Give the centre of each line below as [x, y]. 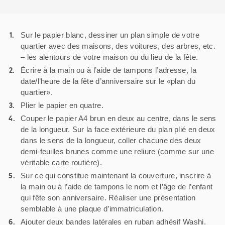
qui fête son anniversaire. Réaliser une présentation [108, 197]
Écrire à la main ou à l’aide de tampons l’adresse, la [108, 70]
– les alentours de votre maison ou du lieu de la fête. [109, 57]
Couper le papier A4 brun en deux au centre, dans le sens [119, 118]
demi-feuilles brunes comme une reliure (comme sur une [117, 151]
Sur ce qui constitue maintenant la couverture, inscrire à [116, 175]
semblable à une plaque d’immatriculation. [92, 208]
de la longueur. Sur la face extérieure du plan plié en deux [118, 129]
